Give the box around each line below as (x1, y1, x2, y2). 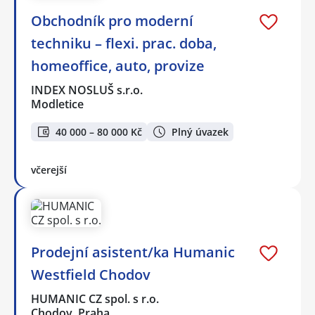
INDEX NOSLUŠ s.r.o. (31, 82, 144, 98)
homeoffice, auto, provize (31, 56, 205, 76)
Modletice (31, 96, 84, 112)
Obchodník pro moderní (31, 11, 193, 31)
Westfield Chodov (31, 264, 150, 284)
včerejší (31, 162, 67, 176)
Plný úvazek (172, 124, 229, 139)
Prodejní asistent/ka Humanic (31, 242, 235, 262)
